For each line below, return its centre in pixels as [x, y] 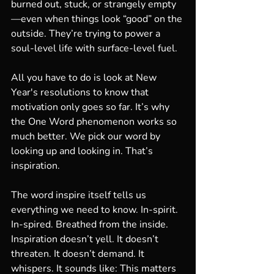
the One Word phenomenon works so [95, 122]
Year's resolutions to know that [81, 92]
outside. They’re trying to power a [87, 34]
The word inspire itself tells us [80, 195]
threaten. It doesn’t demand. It [79, 254]
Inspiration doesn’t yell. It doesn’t [86, 239]
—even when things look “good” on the [98, 19]
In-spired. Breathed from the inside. [91, 224]
